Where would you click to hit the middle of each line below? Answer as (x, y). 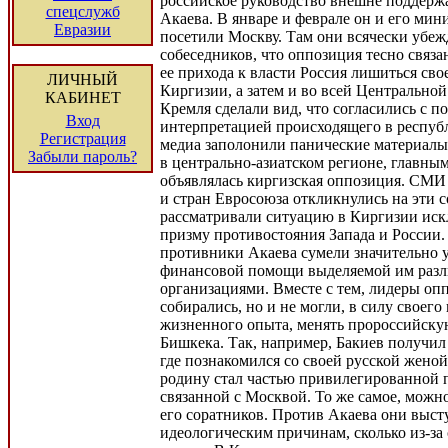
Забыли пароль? (82, 156)
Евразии (82, 29)
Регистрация (82, 138)
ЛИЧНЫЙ (82, 79)
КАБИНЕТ (82, 97)
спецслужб (82, 11)
